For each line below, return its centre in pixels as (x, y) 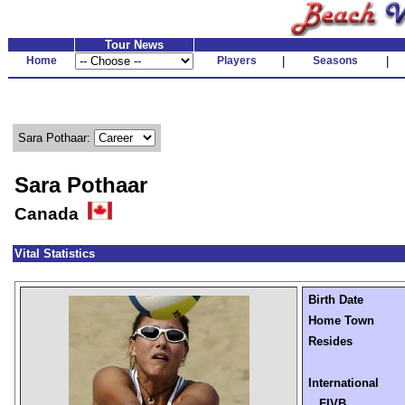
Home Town (341, 320)
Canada (51, 214)
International (344, 383)
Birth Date (336, 300)
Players (237, 61)
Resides (330, 341)
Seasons (335, 61)
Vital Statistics (55, 254)
